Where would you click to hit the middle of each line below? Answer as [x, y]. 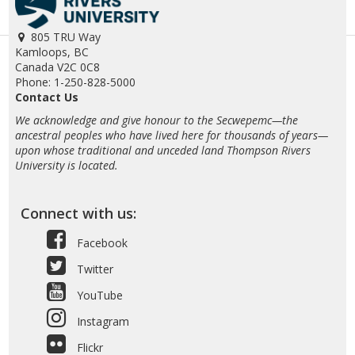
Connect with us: [79, 213]
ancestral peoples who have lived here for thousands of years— [171, 135]
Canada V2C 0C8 [57, 67]
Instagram [101, 321]
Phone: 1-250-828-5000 [75, 82]
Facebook [100, 243]
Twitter [93, 269]
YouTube [98, 295]
